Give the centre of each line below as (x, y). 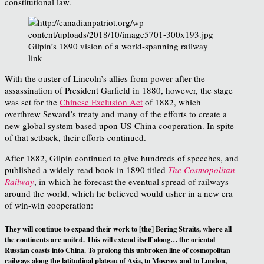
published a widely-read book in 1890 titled (86, 169)
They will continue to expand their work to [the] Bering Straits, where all (118, 228)
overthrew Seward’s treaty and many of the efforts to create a (116, 113)
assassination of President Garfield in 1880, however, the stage (119, 90)
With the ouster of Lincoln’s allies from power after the (105, 78)
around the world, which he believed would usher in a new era (119, 193)
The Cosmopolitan (202, 169)
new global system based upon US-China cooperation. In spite (119, 125)
